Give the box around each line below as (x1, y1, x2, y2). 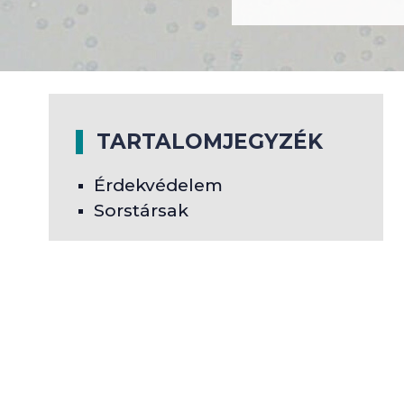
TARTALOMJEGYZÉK (96, 129, 323, 154)
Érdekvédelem (93, 174, 223, 196)
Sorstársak (93, 199, 188, 221)
